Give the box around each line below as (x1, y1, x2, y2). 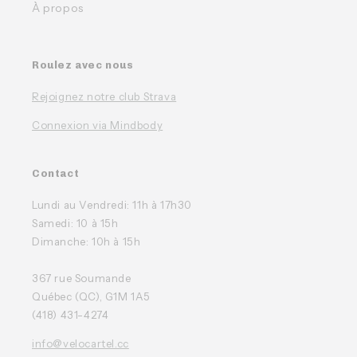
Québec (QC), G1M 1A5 (32, 289, 151, 303)
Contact (32, 167, 80, 179)
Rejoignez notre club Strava (32, 89, 177, 103)
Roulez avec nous (32, 58, 134, 71)
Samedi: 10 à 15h (32, 216, 119, 229)
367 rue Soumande (32, 271, 131, 284)
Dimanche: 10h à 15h (32, 234, 141, 248)
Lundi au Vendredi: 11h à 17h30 (32, 198, 192, 211)
